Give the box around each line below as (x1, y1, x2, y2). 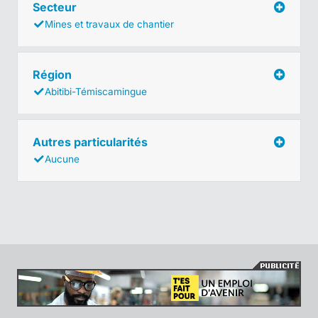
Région (33, 67, 75, 82)
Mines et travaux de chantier (45, 18, 174, 30)
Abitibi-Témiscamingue (45, 85, 148, 97)
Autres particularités (33, 134, 150, 149)
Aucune (45, 153, 79, 165)
